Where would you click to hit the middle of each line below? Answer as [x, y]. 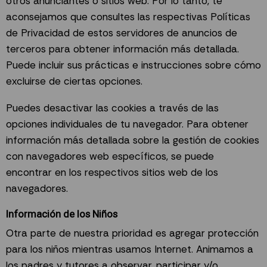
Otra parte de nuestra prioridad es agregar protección [132, 233]
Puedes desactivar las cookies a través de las [112, 108]
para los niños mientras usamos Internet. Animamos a [130, 249]
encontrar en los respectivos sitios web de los [112, 173]
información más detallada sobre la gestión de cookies [133, 140]
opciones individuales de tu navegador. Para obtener [127, 124]
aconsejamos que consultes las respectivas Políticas [128, 16]
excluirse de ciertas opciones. [74, 81]
